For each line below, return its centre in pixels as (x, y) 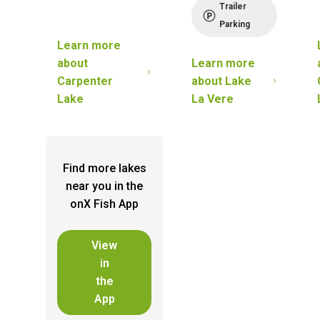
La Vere (212, 99)
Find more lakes (104, 168)
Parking (235, 24)
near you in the (104, 186)
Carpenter (85, 81)
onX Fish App (104, 204)
